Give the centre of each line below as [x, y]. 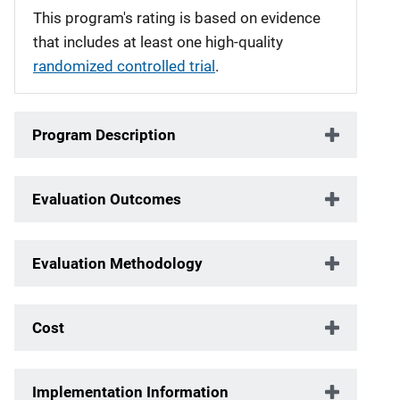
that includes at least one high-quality [158, 42]
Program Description [104, 134]
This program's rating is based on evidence [177, 17]
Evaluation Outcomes [107, 199]
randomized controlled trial [124, 66]
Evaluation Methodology [117, 263]
